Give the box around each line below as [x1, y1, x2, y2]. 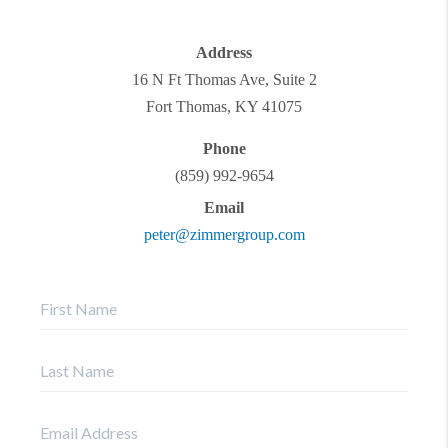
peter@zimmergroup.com [143, 225, 305, 243]
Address [196, 43, 252, 61]
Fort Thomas [146, 97, 227, 115]
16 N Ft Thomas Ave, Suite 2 [131, 70, 317, 88]
